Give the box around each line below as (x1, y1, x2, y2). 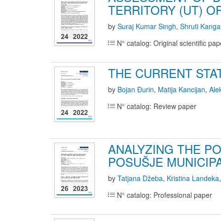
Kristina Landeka (167, 173, 219, 183)
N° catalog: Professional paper (115, 190, 212, 200)
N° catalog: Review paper (115, 101, 196, 111)
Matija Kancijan (158, 84, 205, 94)
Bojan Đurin (117, 84, 154, 94)
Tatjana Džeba (117, 173, 163, 183)
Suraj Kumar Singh (117, 21, 176, 31)
